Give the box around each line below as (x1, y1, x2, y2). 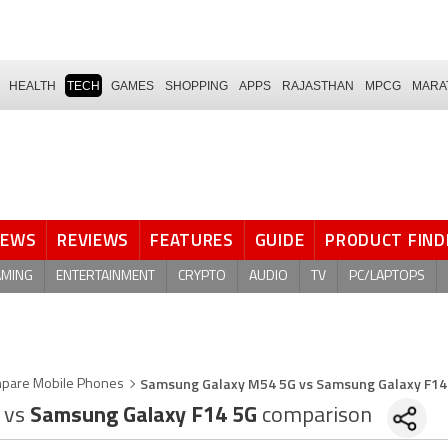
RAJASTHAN (282, 78, 354, 93)
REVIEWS (57, 227, 130, 253)
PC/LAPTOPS (349, 268, 425, 284)
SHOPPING (165, 78, 228, 93)
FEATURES (150, 227, 234, 253)
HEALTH (9, 78, 56, 93)
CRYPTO (178, 268, 226, 284)
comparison (262, 405, 372, 428)
